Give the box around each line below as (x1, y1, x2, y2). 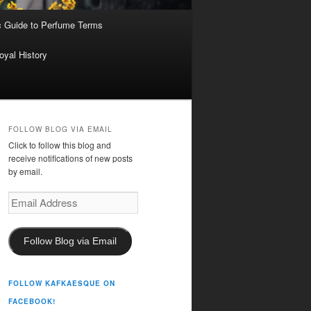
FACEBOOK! (8, 296, 56, 306)
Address (8, 204, 39, 217)
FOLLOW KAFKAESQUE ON (8, 278, 115, 288)
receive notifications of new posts (8, 152, 133, 165)
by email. (8, 165, 42, 178)
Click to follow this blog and (8, 139, 111, 151)
